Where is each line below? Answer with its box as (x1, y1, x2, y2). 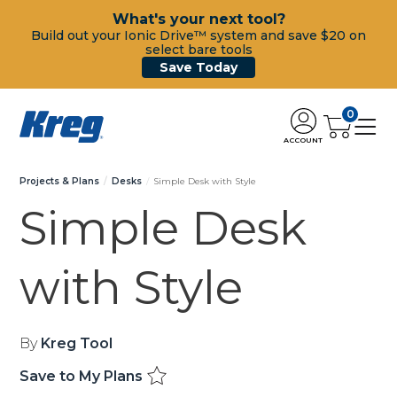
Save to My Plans (19, 368, 146, 385)
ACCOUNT (284, 135, 323, 144)
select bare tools (144, 42, 253, 58)
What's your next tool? (112, 11, 285, 27)
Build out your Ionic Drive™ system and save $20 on (31, 27, 366, 43)
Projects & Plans (19, 175, 99, 187)
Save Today (160, 59, 237, 75)
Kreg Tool (41, 335, 113, 352)
